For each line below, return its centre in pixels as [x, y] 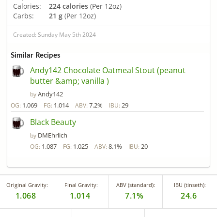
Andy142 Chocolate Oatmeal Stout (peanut [108, 70]
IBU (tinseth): [190, 185]
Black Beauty [53, 122]
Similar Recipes [36, 56]
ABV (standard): [135, 185]
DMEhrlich [53, 135]
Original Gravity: [27, 185]
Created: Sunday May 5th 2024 [54, 34]
